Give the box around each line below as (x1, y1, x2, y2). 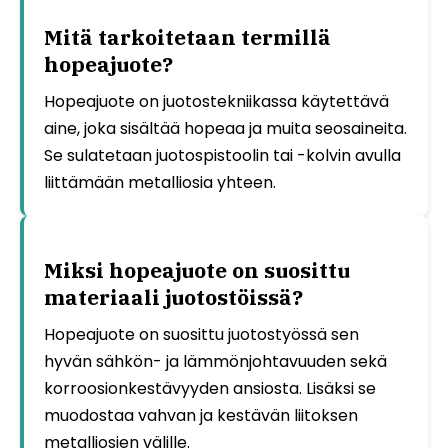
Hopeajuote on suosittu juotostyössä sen (44, 322, 359, 346)
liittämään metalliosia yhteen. (44, 170, 276, 194)
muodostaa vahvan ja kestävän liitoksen (44, 403, 358, 427)
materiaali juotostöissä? (44, 282, 303, 311)
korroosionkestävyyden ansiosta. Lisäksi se (44, 376, 376, 400)
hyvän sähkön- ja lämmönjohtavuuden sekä (44, 349, 387, 373)
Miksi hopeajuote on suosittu (44, 255, 350, 284)
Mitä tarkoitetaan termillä (44, 22, 331, 51)
